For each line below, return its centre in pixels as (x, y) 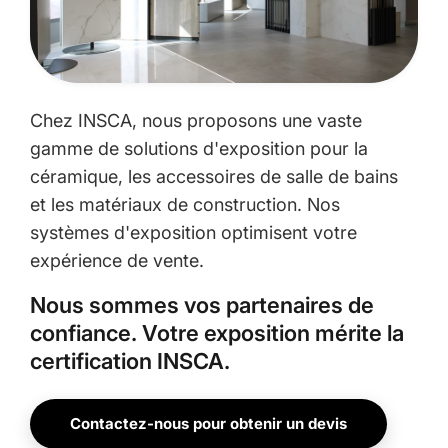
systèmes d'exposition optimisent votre (193, 232)
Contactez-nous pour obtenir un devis (208, 423)
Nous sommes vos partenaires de (202, 304)
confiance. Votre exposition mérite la (217, 332)
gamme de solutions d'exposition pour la (199, 148)
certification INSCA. (130, 360)
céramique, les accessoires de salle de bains (214, 176)
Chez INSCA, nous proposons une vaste (196, 120)
